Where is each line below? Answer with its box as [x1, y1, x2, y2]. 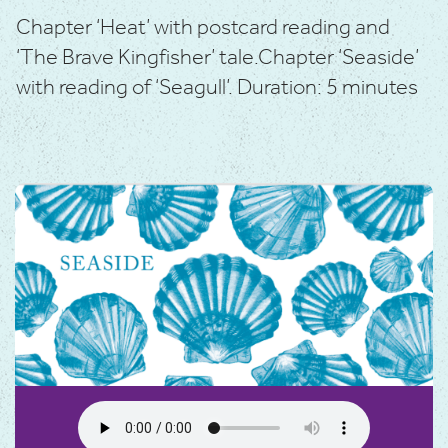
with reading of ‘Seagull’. [16, 66, 237, 109]
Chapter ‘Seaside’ [258, 36, 419, 79]
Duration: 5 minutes [237, 66, 418, 109]
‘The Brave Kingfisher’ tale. [16, 36, 258, 79]
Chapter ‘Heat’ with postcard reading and [16, 6, 390, 49]
